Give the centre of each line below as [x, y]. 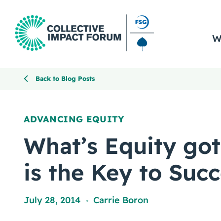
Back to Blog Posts [65, 78]
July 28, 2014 [52, 200]
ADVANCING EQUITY [74, 119]
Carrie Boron [121, 200]
